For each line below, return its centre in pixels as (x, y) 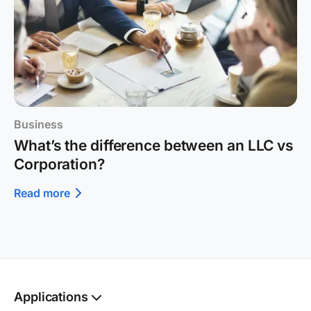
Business (39, 125)
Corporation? (59, 165)
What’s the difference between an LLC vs (154, 146)
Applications (51, 296)
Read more (42, 193)
